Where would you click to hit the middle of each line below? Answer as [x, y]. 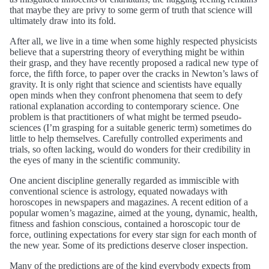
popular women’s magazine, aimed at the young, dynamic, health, [134, 213]
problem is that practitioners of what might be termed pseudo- [125, 116]
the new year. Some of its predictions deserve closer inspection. [129, 245]
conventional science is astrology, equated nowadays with [119, 191]
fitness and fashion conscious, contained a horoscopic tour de [125, 223]
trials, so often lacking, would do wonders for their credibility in [130, 149]
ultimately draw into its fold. [63, 20]
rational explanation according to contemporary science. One [124, 106]
